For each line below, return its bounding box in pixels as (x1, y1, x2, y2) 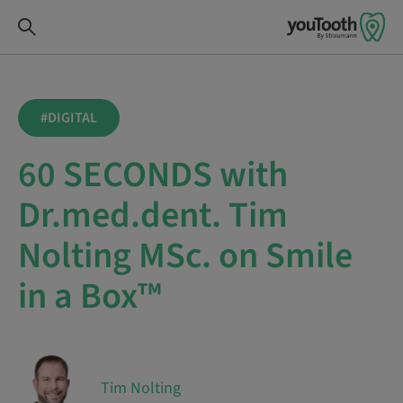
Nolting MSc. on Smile (18, 230, 353, 282)
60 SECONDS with (18, 149, 288, 201)
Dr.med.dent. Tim (18, 190, 288, 241)
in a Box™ (18, 271, 161, 322)
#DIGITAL (40, 108, 97, 128)
